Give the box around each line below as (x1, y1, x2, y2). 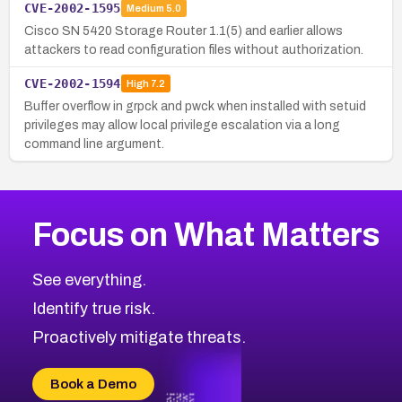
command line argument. (24, 136, 164, 151)
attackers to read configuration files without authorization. (24, 42, 363, 57)
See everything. (31, 270, 146, 289)
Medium (126, 3, 164, 14)
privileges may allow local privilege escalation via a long (24, 118, 340, 132)
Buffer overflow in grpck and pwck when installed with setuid (24, 99, 366, 113)
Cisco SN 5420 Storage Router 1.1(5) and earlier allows (24, 23, 343, 38)
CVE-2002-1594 (24, 75, 121, 91)
